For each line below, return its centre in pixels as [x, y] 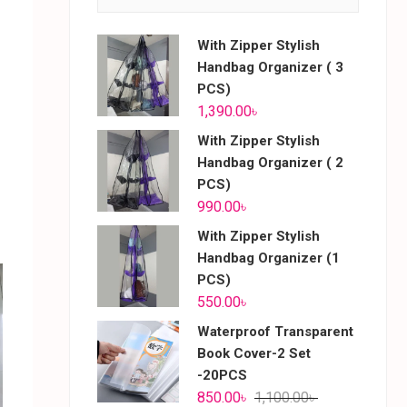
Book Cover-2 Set [254, 353]
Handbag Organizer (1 [268, 258]
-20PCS [222, 375]
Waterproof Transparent [275, 332]
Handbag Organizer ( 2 [270, 163]
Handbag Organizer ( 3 [270, 67]
